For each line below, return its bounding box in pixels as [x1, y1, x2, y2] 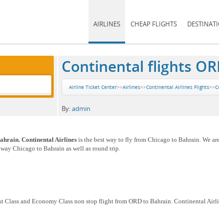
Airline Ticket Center [68, 83, 117, 90]
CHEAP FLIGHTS [131, 20, 177, 28]
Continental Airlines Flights [146, 83, 209, 90]
